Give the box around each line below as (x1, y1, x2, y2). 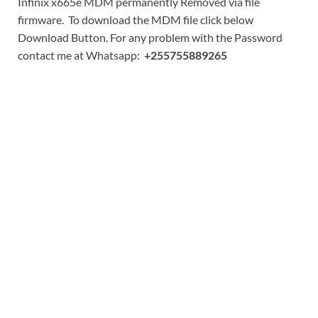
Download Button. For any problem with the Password (18, 31, 283, 45)
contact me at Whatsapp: (18, 48, 144, 62)
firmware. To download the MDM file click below (18, 13, 253, 27)
